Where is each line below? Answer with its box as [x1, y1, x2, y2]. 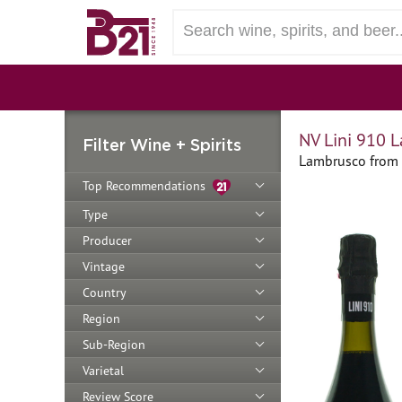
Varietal [83, 362, 124, 379]
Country [83, 284, 127, 301]
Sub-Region [83, 336, 145, 353]
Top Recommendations [83, 178, 213, 194]
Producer [83, 232, 132, 249]
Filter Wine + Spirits [83, 135, 241, 153]
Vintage [83, 258, 125, 275]
